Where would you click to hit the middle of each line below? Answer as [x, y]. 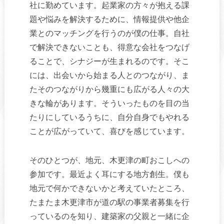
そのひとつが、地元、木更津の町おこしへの [109, 160]
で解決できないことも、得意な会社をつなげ [109, 47]
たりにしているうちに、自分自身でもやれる [109, 117]
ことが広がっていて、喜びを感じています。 [109, 131]
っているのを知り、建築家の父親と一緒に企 [109, 216]
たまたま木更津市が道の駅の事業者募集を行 [109, 202]
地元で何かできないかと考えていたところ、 [109, 188]
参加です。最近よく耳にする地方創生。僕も [109, 174]
